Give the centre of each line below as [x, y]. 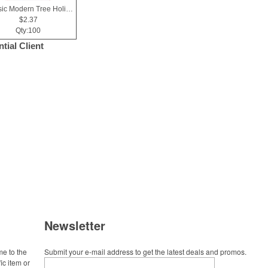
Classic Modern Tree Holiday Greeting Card [69, 9]
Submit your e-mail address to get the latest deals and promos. [145, 252]
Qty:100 [28, 31]
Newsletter [75, 225]
